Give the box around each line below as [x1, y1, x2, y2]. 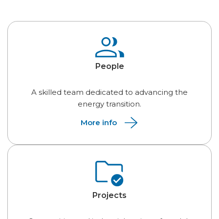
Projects [92, 191, 127, 200]
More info [80, 118, 117, 127]
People [95, 62, 124, 71]
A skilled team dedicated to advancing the [31, 88, 188, 97]
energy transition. [78, 99, 141, 109]
